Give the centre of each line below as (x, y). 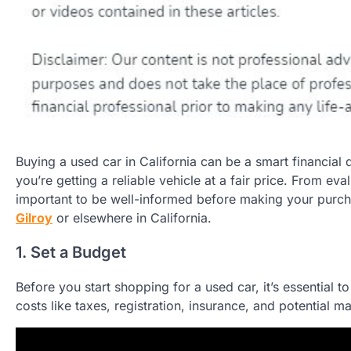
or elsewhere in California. (132, 218)
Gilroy (34, 218)
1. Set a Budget (71, 253)
